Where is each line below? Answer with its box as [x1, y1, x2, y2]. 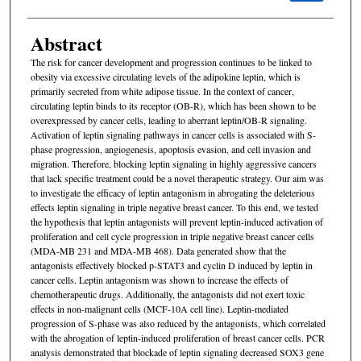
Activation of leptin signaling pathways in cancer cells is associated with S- [30, 127, 316, 141]
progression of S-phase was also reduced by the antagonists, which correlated [30, 316, 326, 330]
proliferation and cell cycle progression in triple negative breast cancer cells [30, 229, 314, 243]
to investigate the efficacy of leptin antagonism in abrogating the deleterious [30, 185, 315, 199]
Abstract [30, 28, 102, 57]
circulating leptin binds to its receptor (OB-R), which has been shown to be [30, 98, 316, 112]
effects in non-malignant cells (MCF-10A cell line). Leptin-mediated [30, 301, 288, 315]
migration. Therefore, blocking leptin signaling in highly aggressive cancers [30, 156, 317, 170]
